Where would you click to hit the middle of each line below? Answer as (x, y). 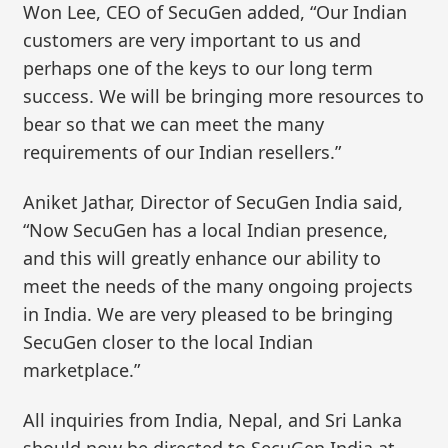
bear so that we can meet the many (174, 124)
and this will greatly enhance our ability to (202, 258)
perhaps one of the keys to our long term (198, 68)
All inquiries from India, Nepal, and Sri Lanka (213, 419)
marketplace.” (82, 370)
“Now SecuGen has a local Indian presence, (206, 230)
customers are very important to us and (192, 40)
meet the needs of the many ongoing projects (218, 286)
